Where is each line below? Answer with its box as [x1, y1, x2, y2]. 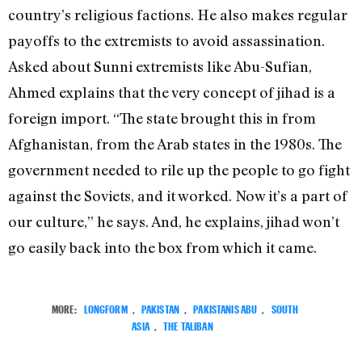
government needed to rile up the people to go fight [8, 160, 350, 179]
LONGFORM [83, 299, 128, 317]
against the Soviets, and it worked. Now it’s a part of [8, 186, 347, 204]
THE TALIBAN [163, 316, 213, 334]
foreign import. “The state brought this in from [8, 108, 316, 127]
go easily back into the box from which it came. [8, 238, 317, 256]
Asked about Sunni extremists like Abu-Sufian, [8, 57, 312, 75]
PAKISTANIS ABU [193, 299, 258, 317]
